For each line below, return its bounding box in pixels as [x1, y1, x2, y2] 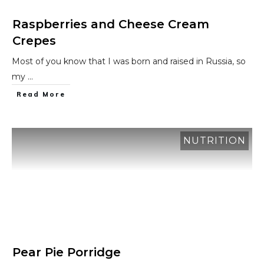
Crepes [12, 34, 56, 48]
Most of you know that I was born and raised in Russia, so [12, 56, 246, 67]
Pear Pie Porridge [12, 245, 121, 259]
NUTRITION [183, 135, 246, 146]
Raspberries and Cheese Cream [12, 17, 209, 31]
